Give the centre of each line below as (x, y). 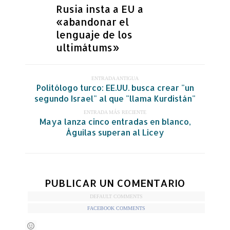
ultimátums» (88, 47)
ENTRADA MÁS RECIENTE (115, 112)
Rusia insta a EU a (100, 9)
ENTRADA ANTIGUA (115, 78)
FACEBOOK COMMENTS (116, 208)
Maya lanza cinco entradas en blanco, (115, 121)
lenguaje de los (94, 34)
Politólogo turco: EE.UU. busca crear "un (115, 87)
